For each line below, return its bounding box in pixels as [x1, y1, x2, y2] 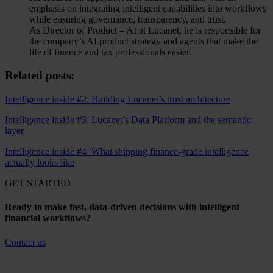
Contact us [5, 236, 46, 247]
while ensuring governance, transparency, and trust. [29, 13, 226, 24]
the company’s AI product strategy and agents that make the [29, 35, 258, 46]
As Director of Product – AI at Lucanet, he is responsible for [29, 24, 261, 35]
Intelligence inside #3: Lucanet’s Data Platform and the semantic [5, 115, 251, 125]
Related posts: [5, 69, 74, 82]
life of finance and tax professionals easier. [29, 46, 191, 57]
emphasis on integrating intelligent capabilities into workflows [29, 2, 266, 13]
